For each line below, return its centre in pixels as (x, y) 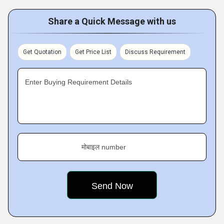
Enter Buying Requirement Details (78, 82)
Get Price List (93, 52)
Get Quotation (42, 52)
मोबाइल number (104, 147)
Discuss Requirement (155, 52)
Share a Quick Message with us (112, 21)
